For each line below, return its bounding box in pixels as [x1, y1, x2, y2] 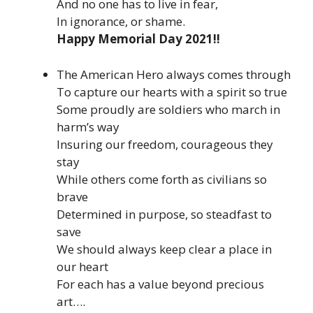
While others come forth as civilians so [57, 170, 267, 187]
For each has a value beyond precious [57, 275, 264, 292]
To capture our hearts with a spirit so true [57, 83, 287, 100]
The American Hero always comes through [57, 66, 291, 82]
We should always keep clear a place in [57, 240, 272, 257]
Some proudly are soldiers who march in [57, 101, 280, 117]
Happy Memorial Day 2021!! [57, 31, 220, 48]
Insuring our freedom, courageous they [57, 136, 273, 152]
